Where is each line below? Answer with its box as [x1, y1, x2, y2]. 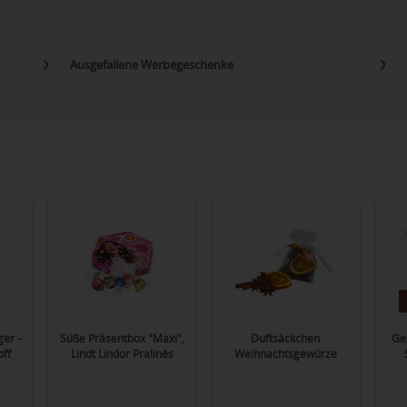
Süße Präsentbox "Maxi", [59, 331, 184, 347]
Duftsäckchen [251, 331, 320, 347]
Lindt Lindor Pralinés [70, 346, 174, 362]
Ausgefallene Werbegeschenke [69, 55, 233, 73]
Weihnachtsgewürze [233, 346, 337, 362]
